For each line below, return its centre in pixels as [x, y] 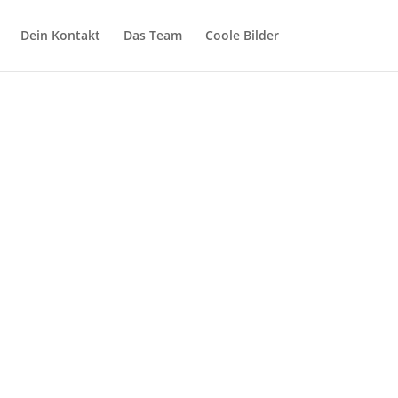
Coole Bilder [242, 35]
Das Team [152, 35]
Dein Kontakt [60, 35]
